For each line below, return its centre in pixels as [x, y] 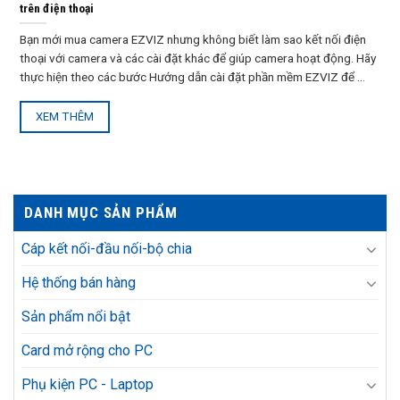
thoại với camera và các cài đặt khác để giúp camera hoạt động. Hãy [198, 58]
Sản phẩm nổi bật [76, 317]
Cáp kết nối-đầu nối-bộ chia [107, 249]
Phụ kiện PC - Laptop [87, 385]
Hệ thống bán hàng [79, 283]
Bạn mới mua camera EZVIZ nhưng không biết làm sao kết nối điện [193, 39]
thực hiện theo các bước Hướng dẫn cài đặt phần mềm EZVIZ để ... [192, 76]
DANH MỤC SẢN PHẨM [101, 213]
